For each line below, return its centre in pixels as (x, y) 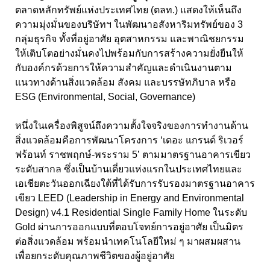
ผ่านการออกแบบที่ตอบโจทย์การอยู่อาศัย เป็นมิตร (141, 227)
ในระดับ (230, 213)
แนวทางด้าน (42, 83)
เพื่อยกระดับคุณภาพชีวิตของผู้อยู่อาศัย (95, 256)
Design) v (36, 213)
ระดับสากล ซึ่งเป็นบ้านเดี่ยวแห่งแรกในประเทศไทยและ (129, 169)
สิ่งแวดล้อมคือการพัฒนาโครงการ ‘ (89, 140)
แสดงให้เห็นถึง (210, 10)
